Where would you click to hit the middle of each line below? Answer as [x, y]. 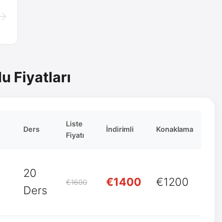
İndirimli [120, 129]
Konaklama [175, 129]
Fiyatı [75, 135]
